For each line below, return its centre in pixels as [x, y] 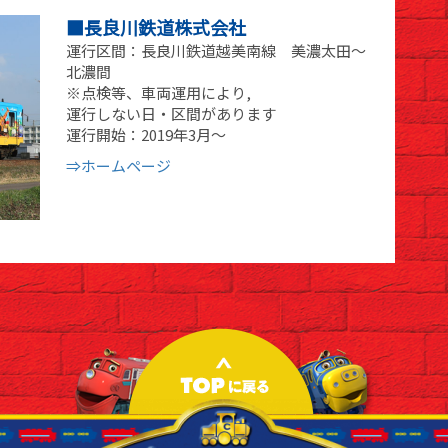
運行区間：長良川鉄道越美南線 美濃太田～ [216, 50]
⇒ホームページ [119, 165]
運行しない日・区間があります [171, 113]
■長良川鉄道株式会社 [156, 26]
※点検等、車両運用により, [159, 92]
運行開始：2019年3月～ [146, 134]
